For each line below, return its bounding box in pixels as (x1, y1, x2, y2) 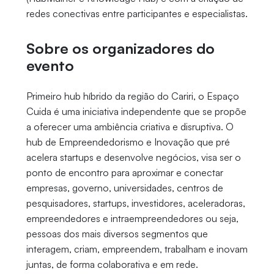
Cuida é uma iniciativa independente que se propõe (26, 105, 246, 118)
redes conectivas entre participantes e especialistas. (26, 7, 248, 20)
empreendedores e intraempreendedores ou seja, (26, 212, 239, 225)
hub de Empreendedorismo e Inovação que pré (26, 136, 230, 149)
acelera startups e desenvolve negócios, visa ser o (26, 151, 241, 164)
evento (26, 56, 74, 75)
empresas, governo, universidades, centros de (26, 182, 223, 194)
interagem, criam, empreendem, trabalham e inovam (26, 243, 248, 256)
